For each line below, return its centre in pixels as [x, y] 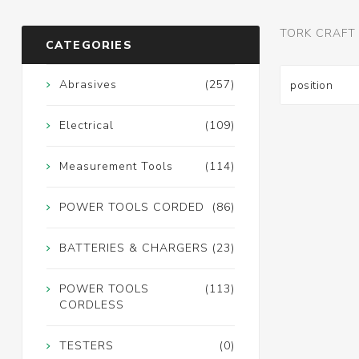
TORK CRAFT [318, 33]
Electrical [86, 126]
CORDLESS [91, 305]
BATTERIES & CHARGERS [133, 248]
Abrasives [88, 85]
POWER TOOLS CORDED [131, 208]
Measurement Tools [116, 167]
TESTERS [86, 346]
